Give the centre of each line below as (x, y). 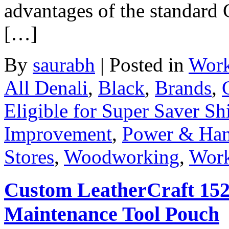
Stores (29, 157)
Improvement (58, 134)
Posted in (149, 65)
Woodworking (122, 157)
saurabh (64, 65)
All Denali (46, 88)
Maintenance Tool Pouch (112, 214)
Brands (183, 88)
